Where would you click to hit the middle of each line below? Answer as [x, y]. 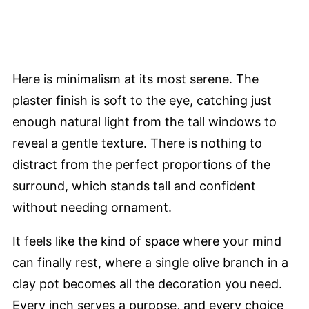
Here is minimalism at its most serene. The [136, 79]
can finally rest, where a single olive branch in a [150, 262]
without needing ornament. [92, 207]
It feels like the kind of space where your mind [147, 241]
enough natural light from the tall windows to [144, 121]
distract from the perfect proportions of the [141, 164]
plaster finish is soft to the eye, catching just [142, 100]
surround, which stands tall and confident [134, 186]
